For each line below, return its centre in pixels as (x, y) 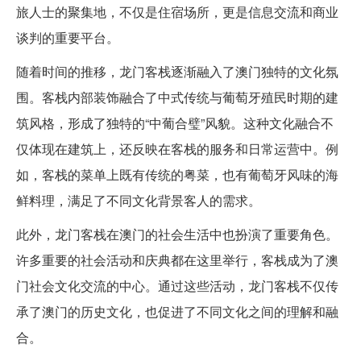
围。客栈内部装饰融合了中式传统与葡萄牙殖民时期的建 (177, 97)
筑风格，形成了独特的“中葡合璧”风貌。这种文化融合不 (175, 122)
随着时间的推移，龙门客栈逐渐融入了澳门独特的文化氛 (177, 71)
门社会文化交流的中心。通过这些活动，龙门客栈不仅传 (177, 285)
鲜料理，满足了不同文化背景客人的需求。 (139, 200)
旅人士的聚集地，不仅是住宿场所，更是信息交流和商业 (177, 11)
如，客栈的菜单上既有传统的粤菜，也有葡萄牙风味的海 (177, 174)
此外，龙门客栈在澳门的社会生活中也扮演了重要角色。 (177, 234)
